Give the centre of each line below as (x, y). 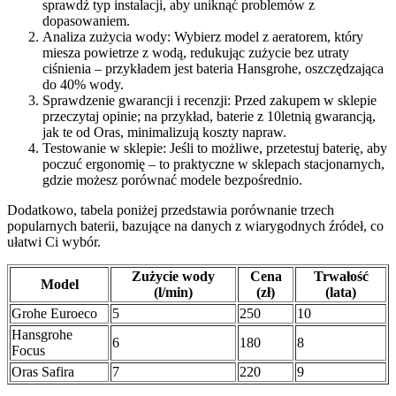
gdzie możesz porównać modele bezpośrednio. (172, 180)
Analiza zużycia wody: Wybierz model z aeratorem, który (203, 37)
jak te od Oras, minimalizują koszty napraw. (164, 133)
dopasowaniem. (86, 21)
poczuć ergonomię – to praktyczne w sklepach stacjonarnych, (213, 164)
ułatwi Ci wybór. (54, 242)
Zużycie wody (173, 277)
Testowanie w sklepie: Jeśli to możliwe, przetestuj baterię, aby (215, 148)
